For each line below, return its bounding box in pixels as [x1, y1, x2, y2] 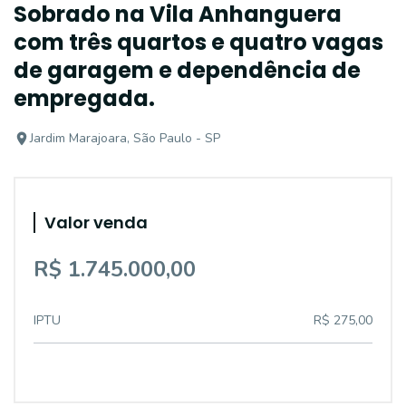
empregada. [14, 83, 155, 113]
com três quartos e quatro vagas [14, 27, 383, 57]
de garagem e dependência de [14, 55, 361, 85]
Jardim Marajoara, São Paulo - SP [30, 130, 220, 147]
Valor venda [44, 211, 148, 234]
